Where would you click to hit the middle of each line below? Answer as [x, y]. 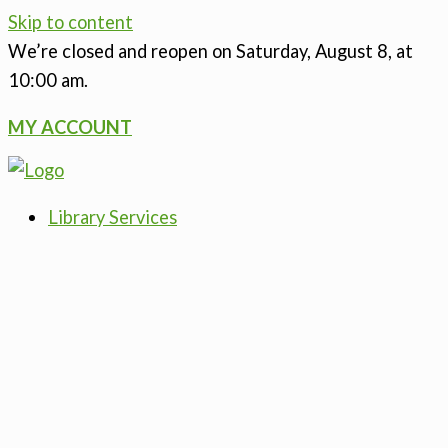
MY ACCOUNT [70, 127]
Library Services [112, 217]
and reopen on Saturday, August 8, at [263, 51]
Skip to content [70, 22]
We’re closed [61, 51]
